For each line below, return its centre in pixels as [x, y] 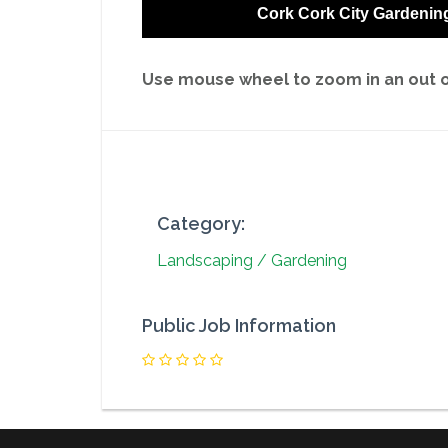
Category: [201, 223]
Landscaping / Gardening [252, 260]
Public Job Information [239, 325]
